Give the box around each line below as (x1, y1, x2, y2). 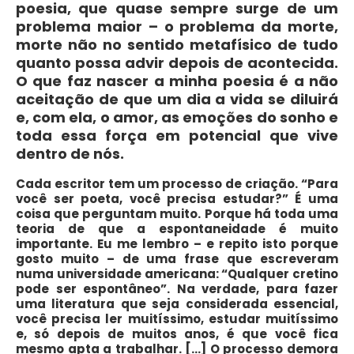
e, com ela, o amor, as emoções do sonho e (16, 107, 338, 128)
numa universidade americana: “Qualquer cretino (16, 265, 338, 283)
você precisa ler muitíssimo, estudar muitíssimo (16, 311, 338, 328)
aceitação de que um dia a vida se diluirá (16, 89, 338, 110)
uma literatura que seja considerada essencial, (16, 296, 338, 313)
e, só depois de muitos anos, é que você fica (16, 326, 338, 343)
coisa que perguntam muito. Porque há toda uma (16, 205, 338, 223)
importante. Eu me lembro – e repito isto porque (16, 235, 338, 253)
